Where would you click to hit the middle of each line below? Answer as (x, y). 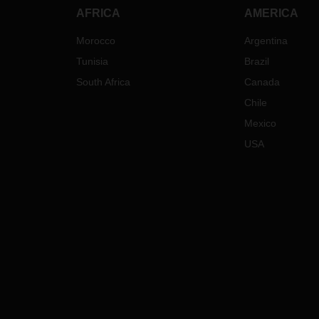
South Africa (103, 82)
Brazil (256, 62)
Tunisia (92, 62)
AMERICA (271, 14)
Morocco (96, 41)
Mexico (260, 124)
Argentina (266, 41)
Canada (262, 82)
